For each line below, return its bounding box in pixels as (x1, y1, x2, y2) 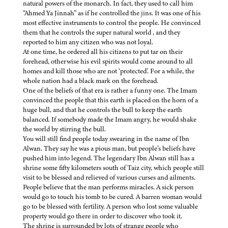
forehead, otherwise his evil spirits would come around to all (23, 56, 193, 67)
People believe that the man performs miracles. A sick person (23, 182, 194, 192)
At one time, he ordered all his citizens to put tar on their (23, 47, 183, 57)
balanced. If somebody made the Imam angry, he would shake (23, 115, 196, 125)
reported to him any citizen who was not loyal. (23, 37, 155, 47)
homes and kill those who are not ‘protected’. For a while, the (23, 66, 194, 76)
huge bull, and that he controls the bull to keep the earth (23, 105, 182, 115)
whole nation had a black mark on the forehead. (23, 76, 160, 86)
